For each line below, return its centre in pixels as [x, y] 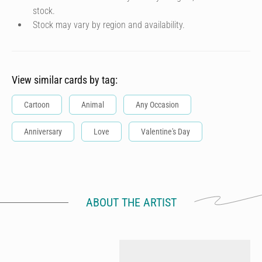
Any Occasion [157, 105]
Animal [93, 105]
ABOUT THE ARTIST [131, 202]
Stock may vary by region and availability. [109, 25]
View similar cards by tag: [65, 80]
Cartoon [37, 105]
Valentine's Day [166, 132]
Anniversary [43, 132]
